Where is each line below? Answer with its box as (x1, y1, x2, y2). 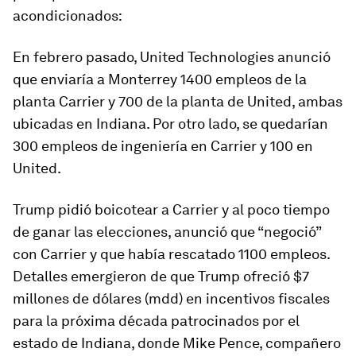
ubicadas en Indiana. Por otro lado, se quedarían (13, 115, 328, 132)
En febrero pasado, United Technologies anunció (13, 48, 331, 65)
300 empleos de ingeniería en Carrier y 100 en (13, 137, 313, 154)
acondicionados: (13, 7, 122, 24)
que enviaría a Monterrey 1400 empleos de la (13, 71, 307, 87)
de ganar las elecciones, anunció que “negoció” (13, 223, 321, 240)
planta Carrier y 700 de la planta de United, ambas (13, 93, 342, 110)
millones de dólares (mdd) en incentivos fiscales (13, 290, 330, 307)
